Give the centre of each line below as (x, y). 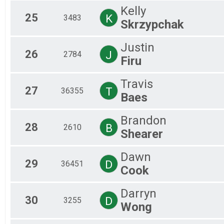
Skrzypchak (152, 24)
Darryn (138, 193)
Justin (137, 47)
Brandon (143, 120)
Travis (137, 84)
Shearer (142, 134)
